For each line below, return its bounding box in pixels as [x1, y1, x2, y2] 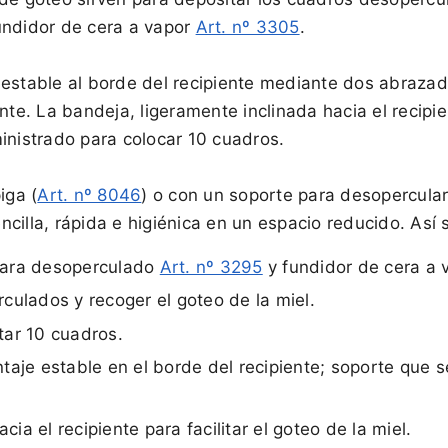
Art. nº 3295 [159, 256, 263, 277]
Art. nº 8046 [37, 184, 142, 205]
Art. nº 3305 [195, 16, 300, 37]
